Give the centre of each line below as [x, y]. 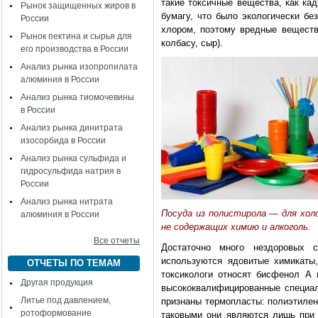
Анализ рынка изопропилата [79, 67]
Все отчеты [117, 241]
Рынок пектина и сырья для [76, 36]
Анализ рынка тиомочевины [77, 97]
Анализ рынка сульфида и [73, 158]
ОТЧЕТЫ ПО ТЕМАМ [74, 263]
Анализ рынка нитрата [67, 202]
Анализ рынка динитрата [72, 128]
